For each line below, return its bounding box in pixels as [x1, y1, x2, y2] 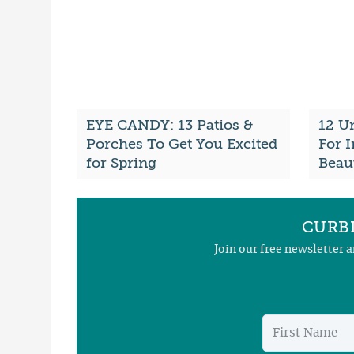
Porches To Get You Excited [86, 136, 277, 153]
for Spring [86, 155, 156, 171]
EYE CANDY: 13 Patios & [86, 117, 253, 134]
